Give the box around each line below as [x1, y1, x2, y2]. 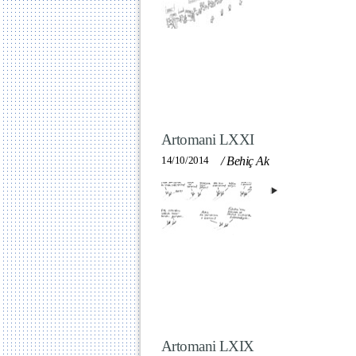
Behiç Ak [226, 154, 269, 168]
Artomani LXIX [161, 338, 254, 354]
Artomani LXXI [161, 131, 254, 148]
